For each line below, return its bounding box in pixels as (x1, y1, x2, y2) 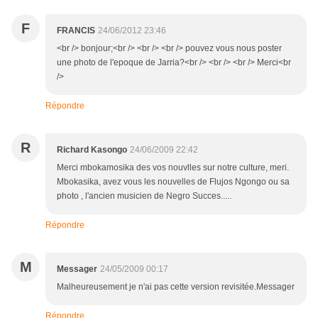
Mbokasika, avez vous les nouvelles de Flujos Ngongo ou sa (57, 177, 290, 187)
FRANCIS (57, 26, 95, 36)
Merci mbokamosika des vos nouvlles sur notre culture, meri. (57, 163, 289, 173)
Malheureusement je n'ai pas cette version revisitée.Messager (57, 282, 295, 292)
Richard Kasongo (57, 145, 127, 155)
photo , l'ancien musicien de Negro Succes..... (57, 191, 231, 202)
